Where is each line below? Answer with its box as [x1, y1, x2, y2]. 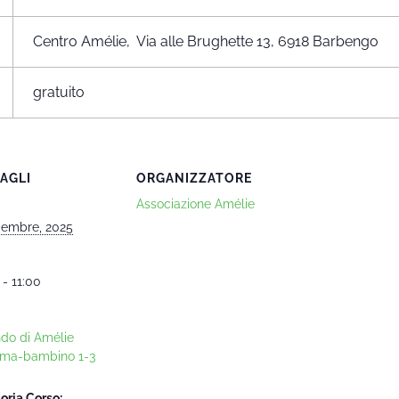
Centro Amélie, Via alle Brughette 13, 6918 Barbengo [33, 33, 379, 50]
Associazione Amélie [136, 197, 255, 212]
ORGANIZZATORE [136, 171, 252, 186]
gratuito [33, 84, 85, 101]
